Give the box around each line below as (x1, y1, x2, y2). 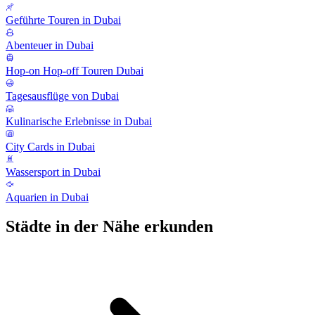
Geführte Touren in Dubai (6, 13, 121, 26)
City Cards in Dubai (6, 140, 95, 153)
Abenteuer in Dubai (6, 39, 94, 51)
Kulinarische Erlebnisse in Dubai (6, 115, 152, 127)
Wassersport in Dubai (6, 165, 101, 178)
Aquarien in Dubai (6, 191, 89, 203)
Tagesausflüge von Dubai (6, 89, 119, 102)
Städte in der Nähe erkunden (6, 217, 213, 236)
